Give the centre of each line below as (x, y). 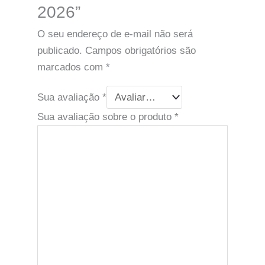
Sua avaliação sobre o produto (106, 117)
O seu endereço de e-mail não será (115, 34)
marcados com (71, 67)
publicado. (59, 51)
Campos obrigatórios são (140, 51)
